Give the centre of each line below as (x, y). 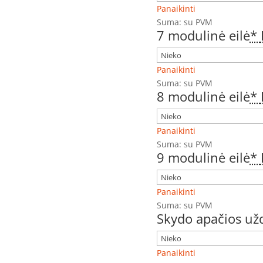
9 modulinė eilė (203, 158)
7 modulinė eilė (203, 36)
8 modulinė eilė (203, 97)
